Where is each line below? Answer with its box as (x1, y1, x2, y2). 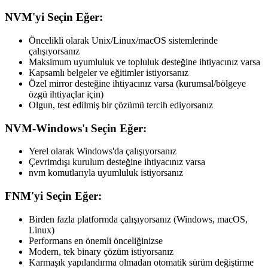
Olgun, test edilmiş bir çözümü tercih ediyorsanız (29, 100, 213, 110)
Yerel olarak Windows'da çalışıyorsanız (29, 146, 176, 157)
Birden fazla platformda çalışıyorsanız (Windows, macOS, (29, 214, 248, 224)
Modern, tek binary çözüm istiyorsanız (29, 246, 173, 257)
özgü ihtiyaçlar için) (29, 89, 103, 99)
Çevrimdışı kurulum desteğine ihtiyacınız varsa (29, 157, 205, 167)
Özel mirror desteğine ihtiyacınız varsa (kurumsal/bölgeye (29, 78, 246, 89)
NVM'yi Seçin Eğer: (5, 11, 106, 24)
